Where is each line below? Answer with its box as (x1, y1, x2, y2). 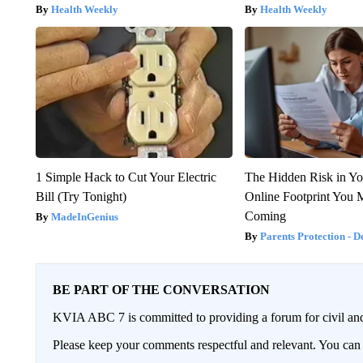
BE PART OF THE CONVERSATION (52, 283, 270, 297)
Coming (245, 209, 287, 224)
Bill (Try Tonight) (35, 190, 126, 204)
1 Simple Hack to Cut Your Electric (35, 170, 216, 185)
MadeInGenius (50, 211, 118, 224)
